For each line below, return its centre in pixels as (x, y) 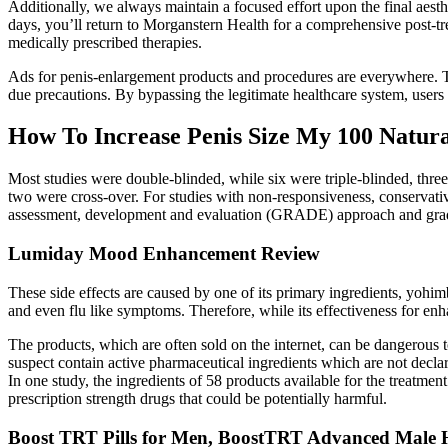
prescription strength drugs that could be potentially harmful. (197, 398)
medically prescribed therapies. (105, 42)
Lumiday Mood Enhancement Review (164, 254)
